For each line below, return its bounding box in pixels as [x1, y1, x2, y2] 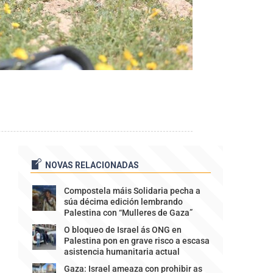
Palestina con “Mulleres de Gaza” [63, 207, 193, 218]
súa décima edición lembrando [63, 196, 183, 207]
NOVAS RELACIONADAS [44, 160, 139, 170]
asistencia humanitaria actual [63, 246, 180, 257]
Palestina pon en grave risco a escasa [63, 235, 210, 246]
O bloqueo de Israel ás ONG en [63, 224, 182, 235]
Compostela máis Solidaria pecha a [63, 185, 200, 196]
